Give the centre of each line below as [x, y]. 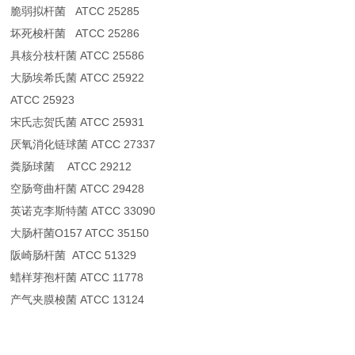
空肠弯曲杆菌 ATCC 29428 [78, 189]
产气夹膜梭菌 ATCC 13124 [78, 300]
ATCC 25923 [43, 100]
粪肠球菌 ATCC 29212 [71, 167]
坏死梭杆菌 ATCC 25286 [75, 34]
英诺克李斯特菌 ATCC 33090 [83, 211]
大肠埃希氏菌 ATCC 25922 [78, 78]
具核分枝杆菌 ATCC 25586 [78, 56]
